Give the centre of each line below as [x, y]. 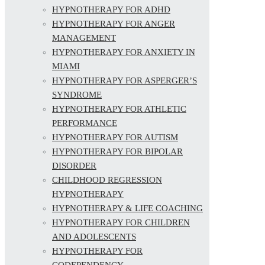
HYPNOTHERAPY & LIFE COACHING [127, 208]
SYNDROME [77, 94]
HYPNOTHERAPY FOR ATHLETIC [119, 109]
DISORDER [74, 165]
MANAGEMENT [84, 38]
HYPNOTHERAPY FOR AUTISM [115, 137]
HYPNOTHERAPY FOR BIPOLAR [117, 151]
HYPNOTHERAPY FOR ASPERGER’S [125, 80]
